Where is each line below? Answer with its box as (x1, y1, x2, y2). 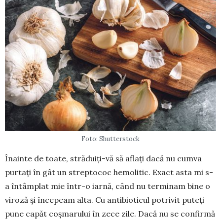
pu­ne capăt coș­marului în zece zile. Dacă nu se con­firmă (5, 209, 215, 219)
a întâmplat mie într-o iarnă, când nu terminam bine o (5, 181, 210, 191)
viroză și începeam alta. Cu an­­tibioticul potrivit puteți (5, 195, 204, 205)
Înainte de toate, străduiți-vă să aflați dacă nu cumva (5, 153, 202, 164)
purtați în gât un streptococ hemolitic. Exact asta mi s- (5, 167, 213, 178)
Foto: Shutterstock (81, 135, 140, 144)
